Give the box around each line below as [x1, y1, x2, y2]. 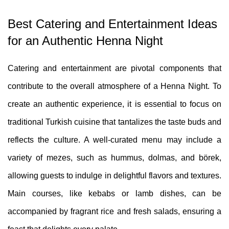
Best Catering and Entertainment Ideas [8, 17, 217, 31]
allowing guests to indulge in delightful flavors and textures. [8, 171, 221, 180]
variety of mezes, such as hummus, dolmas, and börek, [8, 153, 221, 163]
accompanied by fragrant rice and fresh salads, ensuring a [8, 207, 221, 216]
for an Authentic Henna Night [8, 34, 163, 48]
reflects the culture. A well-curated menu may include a [8, 135, 221, 145]
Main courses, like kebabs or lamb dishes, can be [8, 189, 221, 198]
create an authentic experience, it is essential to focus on [8, 100, 221, 109]
